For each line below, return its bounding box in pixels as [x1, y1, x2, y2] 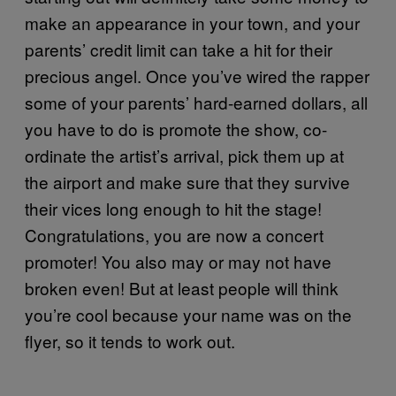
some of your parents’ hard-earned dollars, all [25, 89, 368, 114]
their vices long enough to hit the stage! [25, 195, 322, 220]
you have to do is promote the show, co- [25, 116, 327, 141]
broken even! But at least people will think [25, 275, 339, 300]
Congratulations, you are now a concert [25, 222, 324, 247]
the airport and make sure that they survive [25, 169, 350, 194]
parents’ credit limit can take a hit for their [25, 36, 332, 61]
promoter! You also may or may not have [25, 248, 331, 273]
